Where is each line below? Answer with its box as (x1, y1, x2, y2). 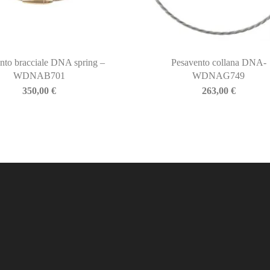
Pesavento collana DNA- (171, 57, 266, 68)
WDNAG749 (192, 71, 245, 81)
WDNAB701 (13, 71, 66, 81)
